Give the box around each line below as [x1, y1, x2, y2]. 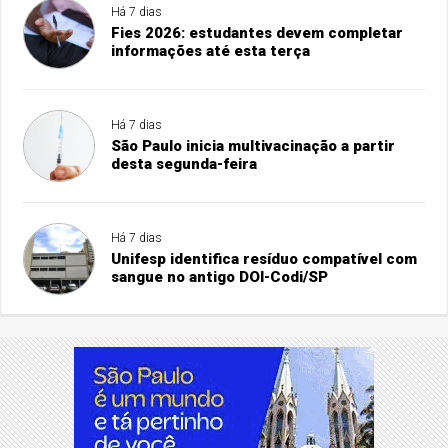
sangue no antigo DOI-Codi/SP [111, 268, 329, 287]
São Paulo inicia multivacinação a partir [111, 137, 396, 156]
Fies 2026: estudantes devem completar [111, 24, 404, 43]
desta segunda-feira [111, 155, 258, 174]
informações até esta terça [111, 42, 311, 61]
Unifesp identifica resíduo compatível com [111, 250, 418, 269]
